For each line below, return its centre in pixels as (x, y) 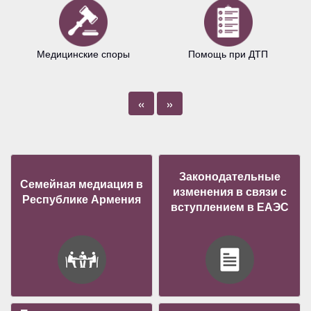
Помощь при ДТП (228, 53)
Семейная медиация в (82, 184)
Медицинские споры (83, 53)
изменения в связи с (229, 191)
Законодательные (229, 176)
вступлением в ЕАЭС (229, 207)
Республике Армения (82, 199)
